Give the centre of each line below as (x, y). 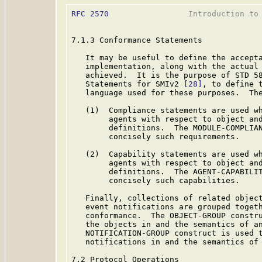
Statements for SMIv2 (127, 84)
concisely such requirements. (156, 137)
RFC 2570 (90, 14)
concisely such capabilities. (156, 180)
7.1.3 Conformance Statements (137, 40)
